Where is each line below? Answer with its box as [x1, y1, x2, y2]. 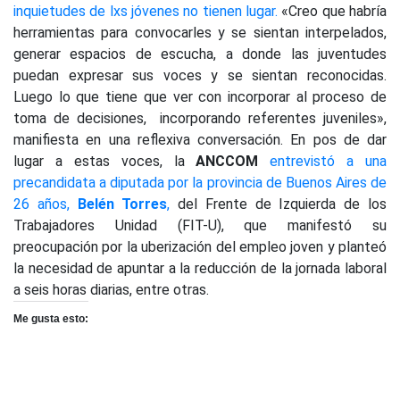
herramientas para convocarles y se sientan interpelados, [13, 24, 387, 42]
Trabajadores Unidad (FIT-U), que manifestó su [13, 217, 387, 235]
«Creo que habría [278, 3, 387, 21]
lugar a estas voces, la [13, 153, 196, 171]
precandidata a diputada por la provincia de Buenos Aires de [13, 174, 387, 192]
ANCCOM [196, 153, 259, 171]
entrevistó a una [270, 153, 387, 171]
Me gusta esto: [13, 312, 88, 326]
